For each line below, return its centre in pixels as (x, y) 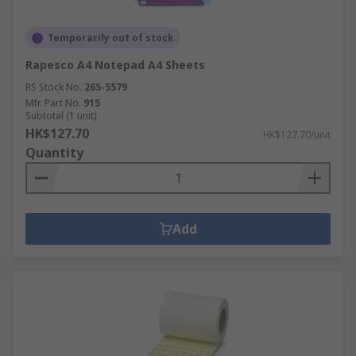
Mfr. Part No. (53, 103)
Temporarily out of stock (111, 38)
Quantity (54, 153)
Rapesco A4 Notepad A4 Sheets (115, 65)
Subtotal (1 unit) (61, 116)
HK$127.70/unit (297, 135)
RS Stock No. (54, 87)
